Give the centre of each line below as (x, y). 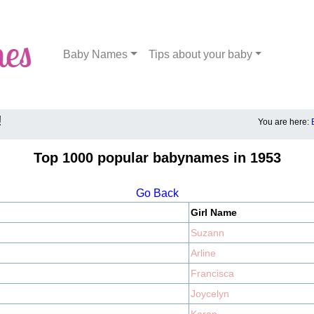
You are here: (285, 122)
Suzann (207, 233)
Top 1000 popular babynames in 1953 (157, 158)
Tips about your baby (200, 54)
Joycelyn (210, 294)
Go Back (157, 193)
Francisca (212, 273)
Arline (203, 253)
